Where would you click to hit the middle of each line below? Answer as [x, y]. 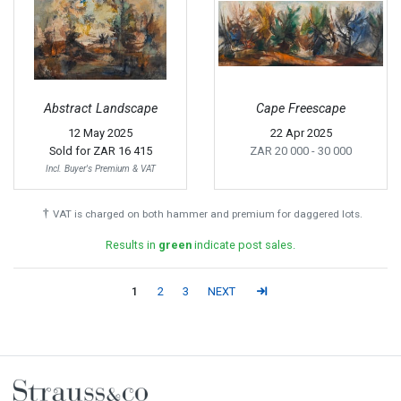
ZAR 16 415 [122, 151]
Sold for [71, 151]
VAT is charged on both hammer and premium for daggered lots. [207, 214]
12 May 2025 [100, 133]
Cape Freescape [301, 109]
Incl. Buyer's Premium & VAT [100, 169]
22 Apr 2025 [301, 133]
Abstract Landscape [100, 109]
